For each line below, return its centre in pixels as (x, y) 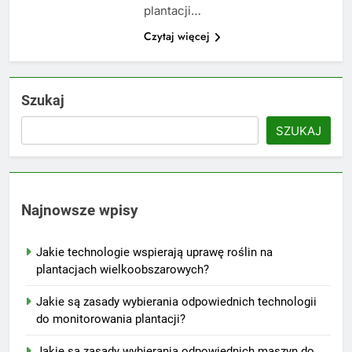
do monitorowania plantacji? (111, 319)
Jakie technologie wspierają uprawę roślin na (154, 252)
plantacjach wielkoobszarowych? (123, 269)
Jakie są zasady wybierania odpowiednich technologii (176, 301)
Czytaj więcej (176, 37)
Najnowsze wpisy (80, 210)
